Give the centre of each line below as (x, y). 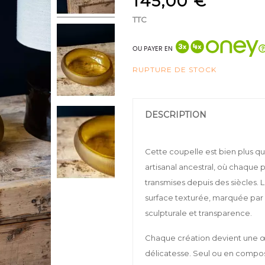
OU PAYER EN (153, 49)
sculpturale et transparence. (198, 213)
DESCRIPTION (176, 115)
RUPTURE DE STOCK (174, 70)
